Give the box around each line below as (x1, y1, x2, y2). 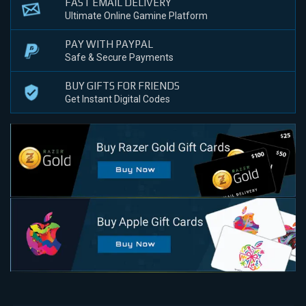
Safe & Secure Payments (65, 51, 174, 63)
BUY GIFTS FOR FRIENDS (65, 79, 180, 92)
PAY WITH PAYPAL (65, 38, 154, 50)
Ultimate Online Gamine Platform (65, 10, 208, 21)
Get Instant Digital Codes (65, 93, 171, 105)
